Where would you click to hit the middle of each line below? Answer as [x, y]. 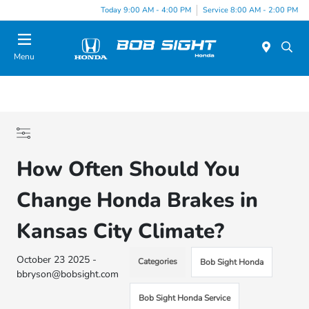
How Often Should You [129, 169]
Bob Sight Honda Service [185, 298]
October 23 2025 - [57, 260]
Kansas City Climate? [121, 231]
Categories [158, 261]
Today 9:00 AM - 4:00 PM [146, 10]
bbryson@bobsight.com [68, 274]
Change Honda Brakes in [138, 200]
